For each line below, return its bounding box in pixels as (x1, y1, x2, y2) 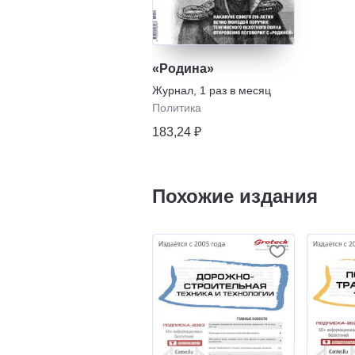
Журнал (152, 83, 193, 97)
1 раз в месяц (200, 83, 271, 97)
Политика (152, 101, 201, 114)
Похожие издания (152, 185, 318, 207)
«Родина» (152, 61, 214, 75)
